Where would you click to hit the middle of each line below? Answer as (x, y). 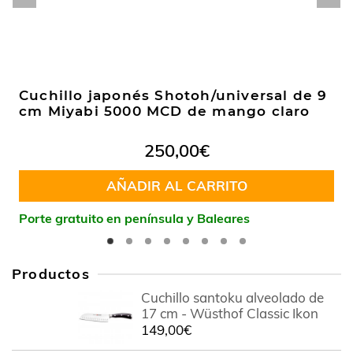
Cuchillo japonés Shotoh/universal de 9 (173, 95)
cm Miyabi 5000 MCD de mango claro (165, 111)
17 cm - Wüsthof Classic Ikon (229, 313)
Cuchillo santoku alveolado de (232, 297)
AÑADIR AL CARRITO (176, 186)
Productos (51, 274)
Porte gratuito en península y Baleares (134, 218)
